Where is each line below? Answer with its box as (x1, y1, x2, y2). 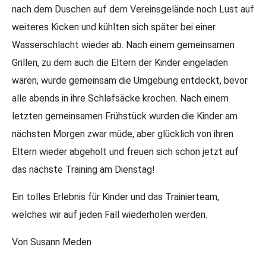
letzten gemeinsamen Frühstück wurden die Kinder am (12, 110, 237, 122)
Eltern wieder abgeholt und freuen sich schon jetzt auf (12, 146, 239, 158)
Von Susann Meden (12, 236, 91, 248)
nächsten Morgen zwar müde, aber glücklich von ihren (12, 128, 233, 140)
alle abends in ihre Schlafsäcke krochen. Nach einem (12, 93, 229, 104)
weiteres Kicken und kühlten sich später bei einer (12, 21, 216, 33)
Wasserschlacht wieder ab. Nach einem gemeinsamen (12, 39, 235, 51)
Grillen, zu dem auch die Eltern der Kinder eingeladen (12, 57, 228, 69)
